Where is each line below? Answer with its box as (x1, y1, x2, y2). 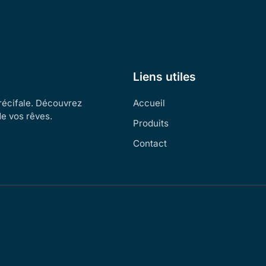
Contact (133, 138, 167, 150)
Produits (133, 118, 169, 129)
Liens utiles (133, 69, 196, 84)
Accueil (133, 97, 165, 109)
